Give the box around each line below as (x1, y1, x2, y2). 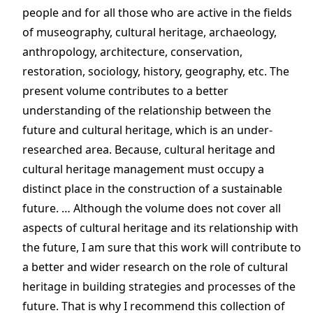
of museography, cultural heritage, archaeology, (22, 24, 277, 40)
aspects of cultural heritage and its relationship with (22, 219, 298, 235)
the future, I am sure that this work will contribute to (22, 239, 301, 255)
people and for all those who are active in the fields (22, 4, 292, 20)
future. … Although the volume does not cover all (22, 200, 281, 216)
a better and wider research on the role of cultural (22, 259, 288, 275)
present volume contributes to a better (22, 82, 228, 99)
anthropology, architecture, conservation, (22, 43, 242, 59)
